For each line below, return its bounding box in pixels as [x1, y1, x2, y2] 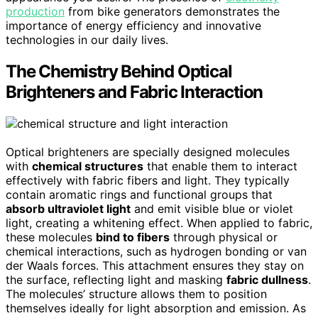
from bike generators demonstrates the [65, 4, 280, 18]
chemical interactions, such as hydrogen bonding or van [6, 243, 307, 258]
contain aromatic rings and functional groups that [6, 187, 273, 202]
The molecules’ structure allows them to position [6, 286, 267, 301]
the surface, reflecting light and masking [6, 272, 226, 287]
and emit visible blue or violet [131, 201, 293, 216]
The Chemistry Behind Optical [6, 60, 232, 82]
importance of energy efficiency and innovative [6, 18, 261, 33]
